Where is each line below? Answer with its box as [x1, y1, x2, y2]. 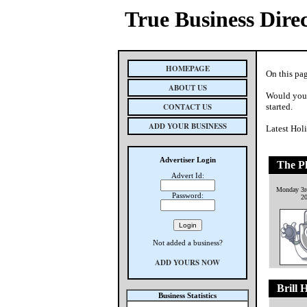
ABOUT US [168, 82, 207, 93]
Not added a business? [152, 238, 223, 247]
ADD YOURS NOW [155, 257, 220, 268]
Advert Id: [171, 171, 204, 180]
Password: [171, 191, 204, 199]
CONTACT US [163, 101, 212, 112]
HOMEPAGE [165, 63, 210, 74]
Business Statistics [158, 291, 217, 299]
